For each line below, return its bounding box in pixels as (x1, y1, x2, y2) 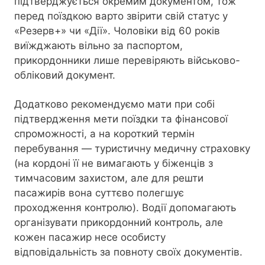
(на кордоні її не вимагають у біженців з (14, 157, 213, 169)
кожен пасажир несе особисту (14, 231, 166, 243)
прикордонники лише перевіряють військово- (14, 54, 240, 67)
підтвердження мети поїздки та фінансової (14, 112, 228, 125)
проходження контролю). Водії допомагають (14, 201, 236, 214)
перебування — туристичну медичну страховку (14, 142, 250, 154)
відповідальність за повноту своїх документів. (14, 245, 243, 258)
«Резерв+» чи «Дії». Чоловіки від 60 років (14, 25, 220, 37)
